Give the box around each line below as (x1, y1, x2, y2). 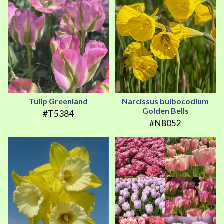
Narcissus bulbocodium (122, 96, 209, 106)
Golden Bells (142, 105, 189, 115)
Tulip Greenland (29, 96, 88, 106)
